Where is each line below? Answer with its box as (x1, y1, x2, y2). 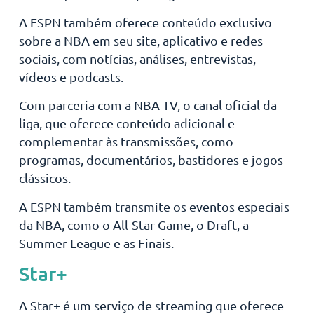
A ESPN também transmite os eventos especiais (18, 198, 289, 214)
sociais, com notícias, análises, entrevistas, (18, 51, 256, 67)
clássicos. (18, 170, 71, 186)
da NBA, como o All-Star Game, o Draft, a (18, 217, 249, 232)
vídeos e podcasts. (18, 69, 123, 85)
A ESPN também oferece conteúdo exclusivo (18, 15, 272, 30)
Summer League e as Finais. (18, 235, 174, 250)
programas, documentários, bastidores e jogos (18, 152, 283, 168)
